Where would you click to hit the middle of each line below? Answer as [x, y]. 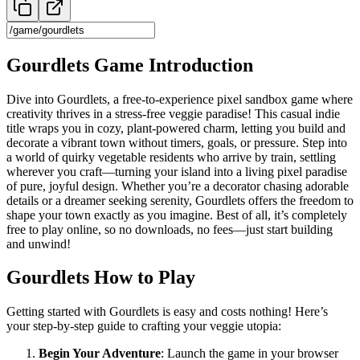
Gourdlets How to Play [101, 278]
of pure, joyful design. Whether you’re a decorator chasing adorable [178, 186]
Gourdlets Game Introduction [130, 65]
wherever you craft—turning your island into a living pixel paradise [177, 171]
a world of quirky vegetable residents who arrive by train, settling [171, 157]
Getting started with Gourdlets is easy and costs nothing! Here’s [167, 312]
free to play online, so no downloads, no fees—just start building [170, 229]
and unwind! [39, 243]
